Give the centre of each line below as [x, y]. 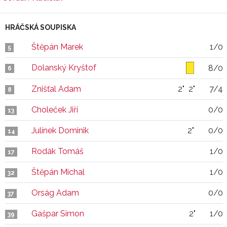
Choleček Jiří [55, 110]
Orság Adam [55, 193]
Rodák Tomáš [58, 151]
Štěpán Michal [58, 172]
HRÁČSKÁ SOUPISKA [41, 27]
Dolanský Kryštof [64, 68]
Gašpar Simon [58, 214]
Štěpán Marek [57, 47]
